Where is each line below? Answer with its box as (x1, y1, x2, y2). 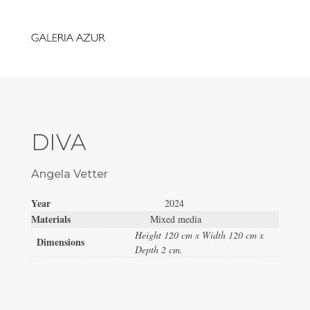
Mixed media (149, 212, 201, 226)
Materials (30, 212, 150, 226)
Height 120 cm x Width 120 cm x (134, 228, 264, 241)
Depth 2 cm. (134, 243, 183, 256)
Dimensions (36, 235, 84, 249)
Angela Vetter (30, 167, 108, 181)
